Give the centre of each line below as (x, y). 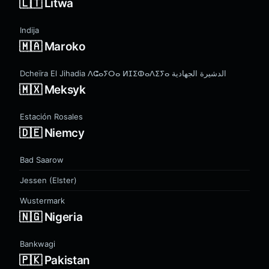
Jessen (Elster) (48, 180)
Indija (29, 30)
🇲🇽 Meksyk (53, 90)
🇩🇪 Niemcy (52, 133)
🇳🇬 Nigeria (51, 217)
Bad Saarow (42, 160)
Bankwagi (38, 244)
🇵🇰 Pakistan (55, 260)
